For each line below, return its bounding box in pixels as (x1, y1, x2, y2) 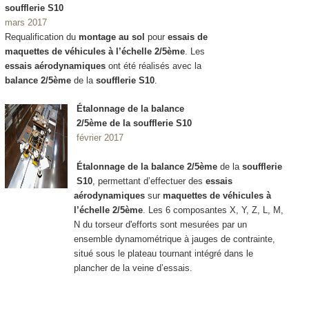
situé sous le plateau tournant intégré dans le (73, 248, 253, 259)
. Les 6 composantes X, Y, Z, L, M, (142, 204, 283, 215)
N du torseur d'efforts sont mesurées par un (73, 219, 247, 230)
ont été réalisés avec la (105, 61, 201, 72)
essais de (167, 32, 208, 43)
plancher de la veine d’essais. (73, 262, 192, 273)
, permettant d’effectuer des (92, 175, 206, 186)
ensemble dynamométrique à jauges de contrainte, (73, 233, 275, 244)
